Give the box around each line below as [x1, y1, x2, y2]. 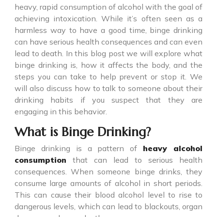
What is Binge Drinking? [15, 124, 151, 140]
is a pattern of [70, 143, 143, 154]
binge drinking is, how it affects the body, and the [15, 60, 202, 70]
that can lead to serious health [66, 155, 202, 165]
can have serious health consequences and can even [15, 37, 202, 47]
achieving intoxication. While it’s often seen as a [15, 14, 202, 24]
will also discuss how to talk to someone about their [15, 83, 202, 93]
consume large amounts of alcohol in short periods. [15, 178, 202, 188]
